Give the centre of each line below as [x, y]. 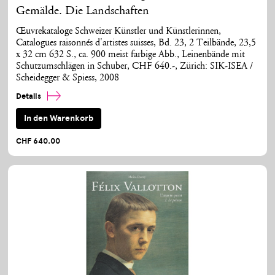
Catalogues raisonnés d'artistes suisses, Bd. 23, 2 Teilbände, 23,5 [136, 43]
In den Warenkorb [59, 118]
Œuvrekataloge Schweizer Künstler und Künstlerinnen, [119, 31]
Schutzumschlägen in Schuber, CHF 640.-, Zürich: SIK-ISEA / [135, 66]
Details [30, 96]
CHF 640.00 [38, 141]
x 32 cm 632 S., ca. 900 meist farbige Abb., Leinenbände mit [131, 55]
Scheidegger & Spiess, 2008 [68, 78]
